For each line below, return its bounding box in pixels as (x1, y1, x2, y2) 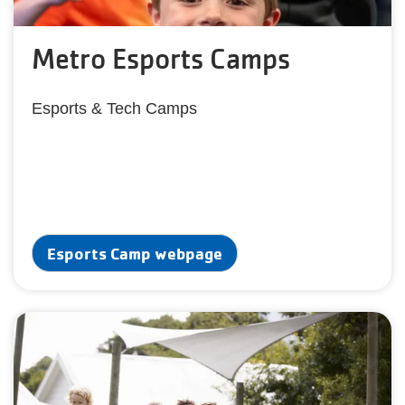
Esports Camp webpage (47, 242, 222, 263)
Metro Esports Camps (32, 42, 290, 76)
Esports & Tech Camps (32, 99, 197, 118)
